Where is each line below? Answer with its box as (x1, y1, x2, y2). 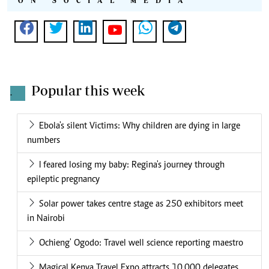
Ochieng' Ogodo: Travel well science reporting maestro (39, 238, 243, 249)
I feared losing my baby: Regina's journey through (39, 160, 225, 171)
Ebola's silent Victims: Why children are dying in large (39, 121, 240, 131)
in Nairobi (27, 214, 65, 224)
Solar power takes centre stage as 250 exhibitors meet (39, 199, 243, 210)
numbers (27, 136, 60, 146)
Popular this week (31, 82, 145, 99)
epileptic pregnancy (27, 175, 100, 185)
